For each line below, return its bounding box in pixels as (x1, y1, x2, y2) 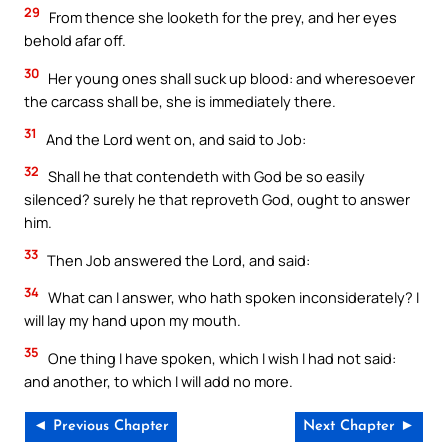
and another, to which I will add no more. (24, 370, 293, 391)
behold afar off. (24, 30, 126, 51)
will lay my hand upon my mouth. (24, 310, 241, 331)
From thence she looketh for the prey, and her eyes (46, 7, 397, 28)
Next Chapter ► (303, 419, 415, 435)
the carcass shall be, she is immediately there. (24, 90, 336, 111)
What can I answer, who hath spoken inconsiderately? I (45, 287, 419, 308)
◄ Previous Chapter (33, 419, 169, 435)
